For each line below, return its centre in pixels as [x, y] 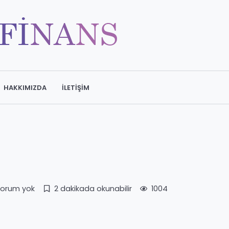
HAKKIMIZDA [25, 87]
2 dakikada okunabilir [93, 188]
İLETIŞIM [76, 87]
